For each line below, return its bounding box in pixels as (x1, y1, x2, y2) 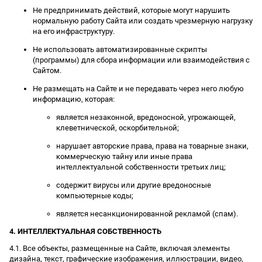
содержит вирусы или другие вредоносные (56, 180, 211, 189)
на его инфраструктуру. (33, 26, 115, 36)
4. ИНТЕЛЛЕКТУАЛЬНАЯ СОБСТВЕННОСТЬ (9, 226, 161, 236)
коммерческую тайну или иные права (56, 151, 192, 161)
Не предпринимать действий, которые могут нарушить (33, 5, 230, 15)
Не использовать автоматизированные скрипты (33, 44, 207, 54)
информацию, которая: (33, 94, 115, 104)
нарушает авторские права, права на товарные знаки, (56, 141, 249, 150)
